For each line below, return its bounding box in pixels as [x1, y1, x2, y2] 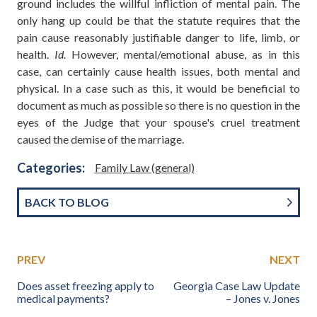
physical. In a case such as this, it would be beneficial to [17, 81, 300, 95]
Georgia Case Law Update [173, 278, 300, 292]
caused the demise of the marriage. [17, 132, 184, 146]
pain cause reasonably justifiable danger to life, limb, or [17, 30, 300, 44]
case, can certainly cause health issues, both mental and [17, 64, 300, 78]
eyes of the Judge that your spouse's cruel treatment [17, 115, 300, 129]
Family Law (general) [94, 160, 195, 174]
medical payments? [17, 291, 110, 305]
